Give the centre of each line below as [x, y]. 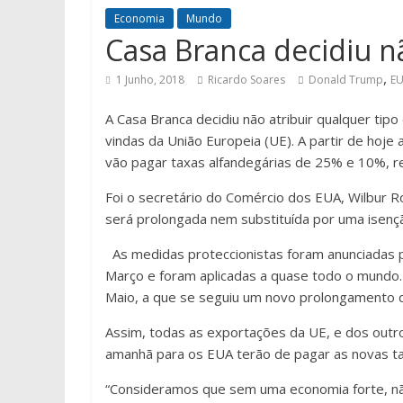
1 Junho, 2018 [150, 80]
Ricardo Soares [246, 80]
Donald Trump [346, 80]
